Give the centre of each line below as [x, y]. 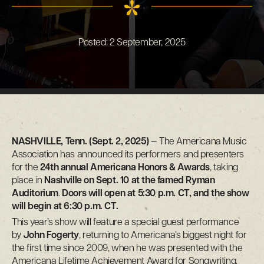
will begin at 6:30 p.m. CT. [65, 207]
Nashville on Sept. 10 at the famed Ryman [130, 181]
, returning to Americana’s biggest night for [163, 235]
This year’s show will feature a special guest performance [126, 222]
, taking [224, 168]
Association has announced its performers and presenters [128, 155]
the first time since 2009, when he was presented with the [127, 248]
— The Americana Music [198, 142]
